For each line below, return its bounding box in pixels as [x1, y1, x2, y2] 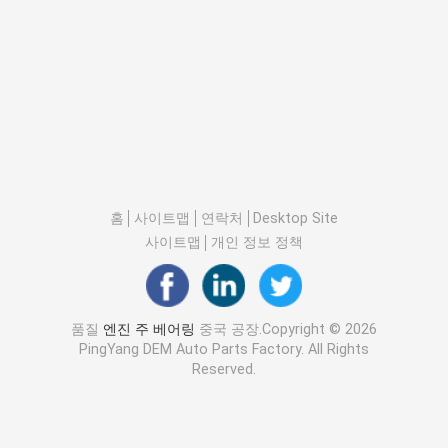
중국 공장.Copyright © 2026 [194, 321, 377, 338]
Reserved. [191, 361, 256, 378]
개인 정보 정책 [211, 234, 304, 251]
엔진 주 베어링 [102, 321, 195, 338]
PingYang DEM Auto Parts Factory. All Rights [78, 341, 369, 358]
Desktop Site [253, 209, 339, 226]
